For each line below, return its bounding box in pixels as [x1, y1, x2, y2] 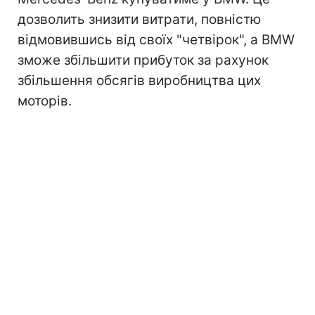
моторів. [18, 92, 72, 109]
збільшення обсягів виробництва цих [18, 72, 261, 89]
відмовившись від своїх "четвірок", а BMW [18, 31, 295, 48]
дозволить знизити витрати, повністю [18, 11, 261, 27]
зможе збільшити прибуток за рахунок [18, 51, 269, 68]
